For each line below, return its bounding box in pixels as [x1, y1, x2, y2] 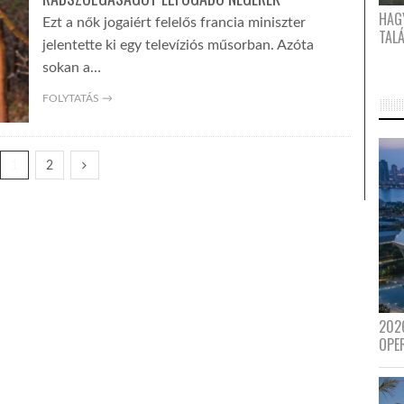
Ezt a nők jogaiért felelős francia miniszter [41, 15, 306, 30]
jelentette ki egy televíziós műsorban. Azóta [41, 38, 314, 52]
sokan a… [41, 60, 101, 75]
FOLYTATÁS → [41, 93, 113, 104]
